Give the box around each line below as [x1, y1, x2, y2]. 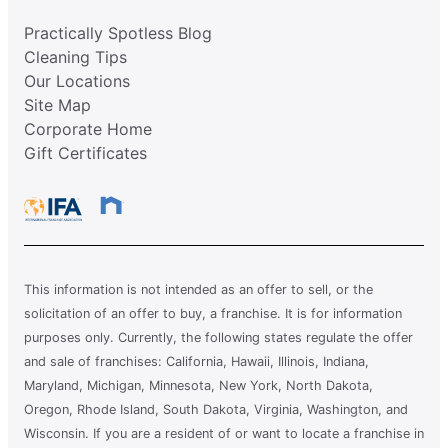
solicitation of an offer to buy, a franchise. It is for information [24, 305, 402, 321]
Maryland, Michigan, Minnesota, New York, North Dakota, [24, 377, 373, 393]
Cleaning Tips [24, 46, 127, 67]
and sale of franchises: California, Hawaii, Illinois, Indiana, [24, 353, 369, 369]
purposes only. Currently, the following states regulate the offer [24, 329, 413, 345]
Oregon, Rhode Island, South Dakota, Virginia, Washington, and [24, 401, 408, 417]
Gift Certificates [24, 142, 147, 163]
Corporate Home [24, 118, 152, 139]
